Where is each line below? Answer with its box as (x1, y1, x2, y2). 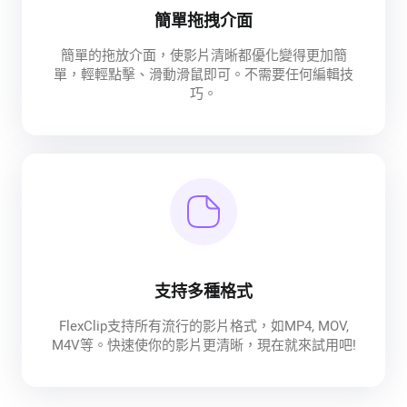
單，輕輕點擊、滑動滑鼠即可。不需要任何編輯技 (54, 65, 353, 83)
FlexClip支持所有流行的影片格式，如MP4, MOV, (58, 317, 349, 334)
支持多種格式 (154, 281, 253, 301)
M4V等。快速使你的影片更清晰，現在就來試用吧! (51, 336, 356, 353)
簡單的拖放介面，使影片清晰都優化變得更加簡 (60, 46, 347, 64)
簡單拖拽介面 (154, 10, 253, 30)
